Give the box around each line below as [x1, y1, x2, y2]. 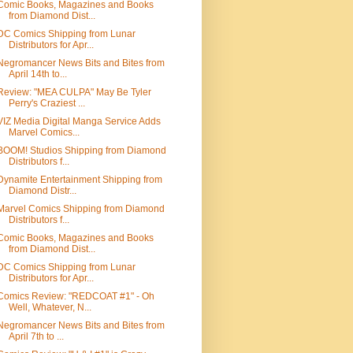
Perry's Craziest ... [8, 98, 85, 109]
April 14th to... [8, 69, 67, 80]
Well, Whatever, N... [8, 302, 91, 313]
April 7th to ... [8, 331, 64, 342]
